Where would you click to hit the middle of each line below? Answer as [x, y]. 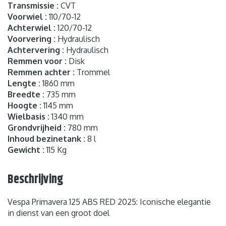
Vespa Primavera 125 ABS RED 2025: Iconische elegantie [109, 202]
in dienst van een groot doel [59, 213]
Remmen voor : [37, 61]
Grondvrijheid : [37, 127]
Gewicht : [26, 150]
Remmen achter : [41, 72]
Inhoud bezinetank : [46, 138]
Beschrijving [35, 179]
